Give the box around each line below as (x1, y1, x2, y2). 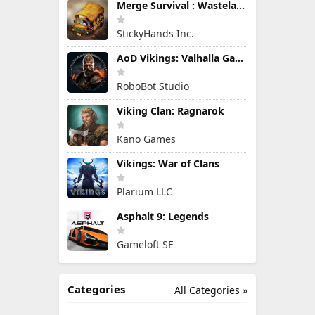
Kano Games (117, 132, 176, 146)
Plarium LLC (117, 185, 172, 198)
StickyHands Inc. (117, 27, 194, 40)
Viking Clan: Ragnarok (117, 104, 224, 117)
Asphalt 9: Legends (117, 210, 209, 223)
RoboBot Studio (117, 79, 189, 93)
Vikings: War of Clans (117, 157, 219, 170)
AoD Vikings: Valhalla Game (235, 51, 243, 65)
